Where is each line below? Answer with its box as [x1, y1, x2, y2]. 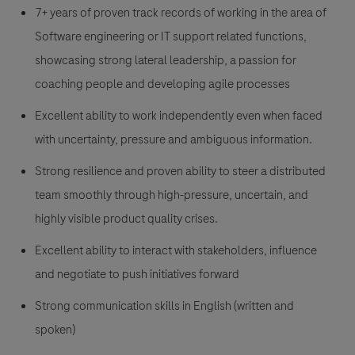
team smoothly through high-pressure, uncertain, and [35, 186, 308, 204]
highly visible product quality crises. [35, 210, 218, 228]
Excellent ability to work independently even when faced [35, 107, 323, 125]
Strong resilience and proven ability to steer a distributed [35, 162, 326, 181]
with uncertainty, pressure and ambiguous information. [35, 131, 312, 149]
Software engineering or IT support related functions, [35, 28, 307, 46]
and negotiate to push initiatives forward [35, 265, 239, 284]
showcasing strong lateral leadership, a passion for [35, 52, 296, 70]
